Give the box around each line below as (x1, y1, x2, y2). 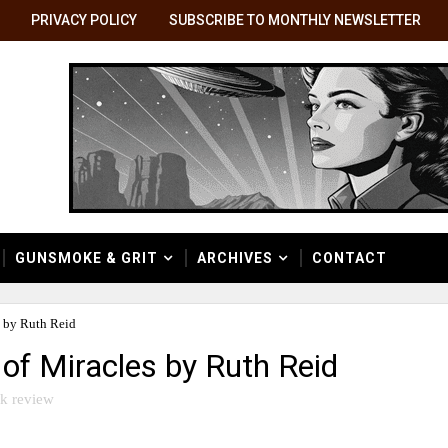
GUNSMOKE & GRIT (15, 250, 158, 266)
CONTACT (312, 250, 387, 266)
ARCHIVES (197, 250, 273, 266)
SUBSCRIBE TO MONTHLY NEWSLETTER (169, 12, 421, 28)
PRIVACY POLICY (31, 12, 137, 28)
